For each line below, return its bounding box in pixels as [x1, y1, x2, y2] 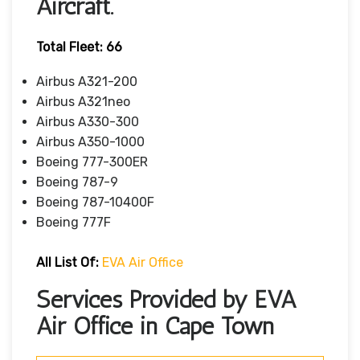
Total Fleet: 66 [36, 39, 122, 55]
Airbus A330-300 [36, 113, 139, 129]
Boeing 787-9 [36, 174, 118, 190]
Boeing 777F [36, 214, 111, 230]
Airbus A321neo [36, 93, 130, 109]
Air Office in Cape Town [36, 311, 274, 341]
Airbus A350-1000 [36, 133, 145, 149]
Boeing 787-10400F [36, 194, 154, 210]
